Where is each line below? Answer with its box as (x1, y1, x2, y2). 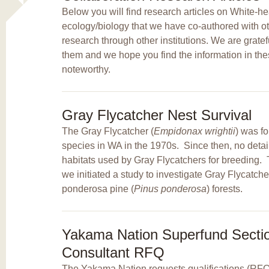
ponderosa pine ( (61, 183, 134, 194)
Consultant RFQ (61, 244, 165, 261)
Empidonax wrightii (153, 125, 235, 136)
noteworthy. (61, 64, 110, 74)
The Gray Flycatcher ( (61, 125, 154, 136)
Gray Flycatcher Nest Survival (61, 106, 252, 123)
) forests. (206, 183, 245, 194)
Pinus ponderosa (133, 183, 207, 194)
